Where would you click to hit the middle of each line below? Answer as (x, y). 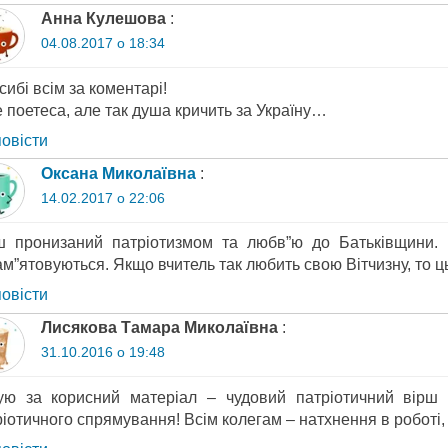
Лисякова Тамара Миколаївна (159, 327)
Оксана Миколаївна (118, 173)
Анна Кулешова (103, 19)
